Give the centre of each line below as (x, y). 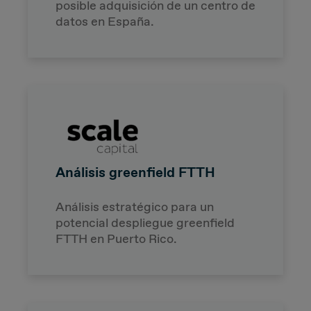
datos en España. (105, 21)
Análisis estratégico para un (135, 207)
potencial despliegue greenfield (145, 222)
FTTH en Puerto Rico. (116, 238)
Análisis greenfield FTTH (135, 172)
